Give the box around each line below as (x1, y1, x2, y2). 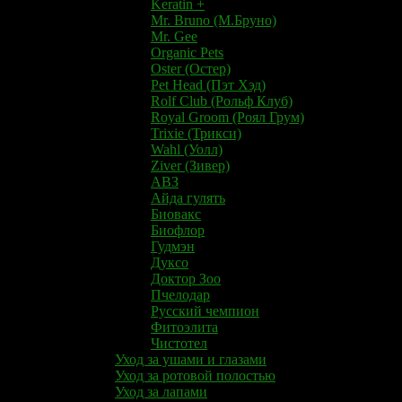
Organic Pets (151, 44, 223, 60)
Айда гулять (151, 189, 225, 205)
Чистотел (151, 335, 207, 351)
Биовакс (151, 205, 201, 222)
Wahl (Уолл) (151, 141, 223, 157)
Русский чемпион (151, 302, 259, 319)
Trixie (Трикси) (151, 125, 241, 141)
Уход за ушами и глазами (115, 351, 267, 367)
